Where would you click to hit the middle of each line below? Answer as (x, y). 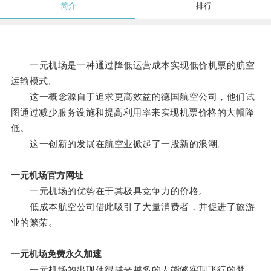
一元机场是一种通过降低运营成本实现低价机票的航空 (133, 65)
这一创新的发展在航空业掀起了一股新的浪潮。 (119, 144)
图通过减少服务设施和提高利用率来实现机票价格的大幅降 (132, 113)
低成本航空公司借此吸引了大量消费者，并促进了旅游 (133, 207)
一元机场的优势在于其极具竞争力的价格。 (109, 191)
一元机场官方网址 (47, 175)
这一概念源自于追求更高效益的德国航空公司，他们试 (133, 97)
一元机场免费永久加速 (56, 254)
